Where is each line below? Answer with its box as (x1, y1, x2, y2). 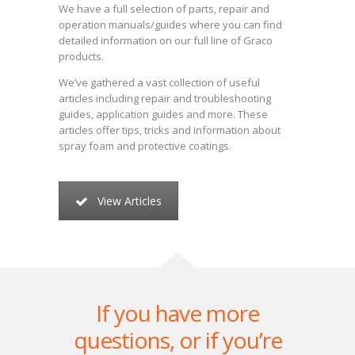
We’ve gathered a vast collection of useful (59, 75, 260, 90)
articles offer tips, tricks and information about (59, 123, 281, 137)
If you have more (96, 298, 259, 328)
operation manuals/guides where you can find (59, 17, 282, 32)
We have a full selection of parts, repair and (59, 2, 269, 16)
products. (59, 49, 104, 63)
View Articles (97, 193, 162, 208)
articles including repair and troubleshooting (59, 91, 271, 105)
